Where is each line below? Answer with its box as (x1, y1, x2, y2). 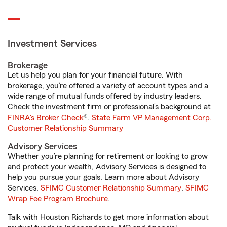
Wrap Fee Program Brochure (8, 195, 108, 203)
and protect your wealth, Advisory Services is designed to (8, 163, 206, 171)
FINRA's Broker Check (8, 113, 84, 122)
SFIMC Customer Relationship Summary (41, 184, 181, 192)
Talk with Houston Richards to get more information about (8, 213, 209, 221)
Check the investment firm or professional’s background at (8, 103, 211, 111)
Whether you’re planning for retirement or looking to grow (8, 152, 208, 160)
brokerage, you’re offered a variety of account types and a (8, 82, 208, 90)
